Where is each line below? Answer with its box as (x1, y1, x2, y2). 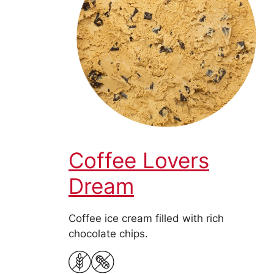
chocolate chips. (68, 227, 148, 240)
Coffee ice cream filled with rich (68, 212, 224, 224)
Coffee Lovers (68, 147, 209, 173)
